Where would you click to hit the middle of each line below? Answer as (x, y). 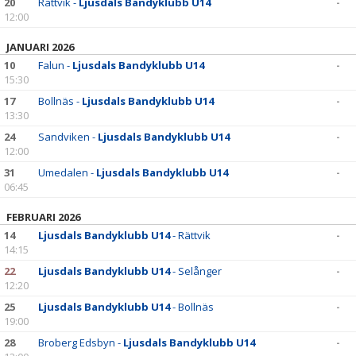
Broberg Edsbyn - (81, 342)
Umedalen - (67, 172)
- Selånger (196, 271)
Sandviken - (68, 137)
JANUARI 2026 (40, 47)
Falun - (55, 65)
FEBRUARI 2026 (43, 217)
